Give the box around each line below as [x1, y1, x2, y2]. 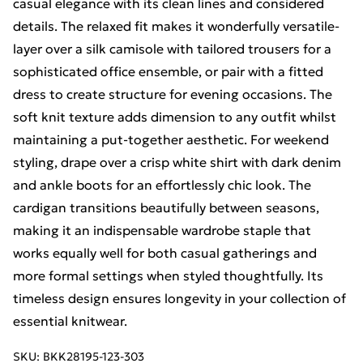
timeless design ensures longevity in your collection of [13, 290, 346, 306]
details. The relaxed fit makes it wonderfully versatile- [13, 18, 340, 34]
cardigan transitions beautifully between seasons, [13, 199, 319, 216]
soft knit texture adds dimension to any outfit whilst [13, 109, 336, 125]
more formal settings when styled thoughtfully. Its [13, 267, 323, 284]
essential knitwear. [13, 313, 127, 329]
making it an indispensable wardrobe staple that [13, 222, 311, 238]
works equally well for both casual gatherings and [13, 245, 317, 261]
